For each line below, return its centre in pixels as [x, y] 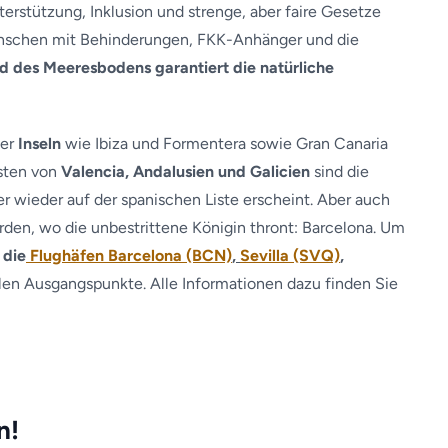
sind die [339, 171]
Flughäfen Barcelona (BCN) [129, 255]
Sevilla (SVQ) [290, 255]
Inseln [39, 143]
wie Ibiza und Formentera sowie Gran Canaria [224, 143]
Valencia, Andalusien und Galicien [185, 171]
